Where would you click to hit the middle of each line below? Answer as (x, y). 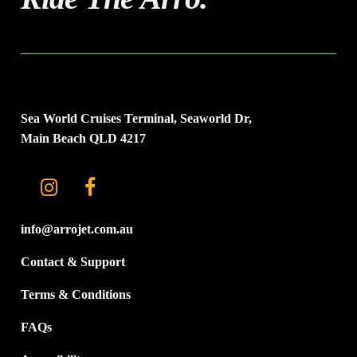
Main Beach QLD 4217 (83, 139)
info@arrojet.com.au (76, 229)
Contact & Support (73, 262)
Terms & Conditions (75, 295)
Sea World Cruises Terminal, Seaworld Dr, (136, 119)
